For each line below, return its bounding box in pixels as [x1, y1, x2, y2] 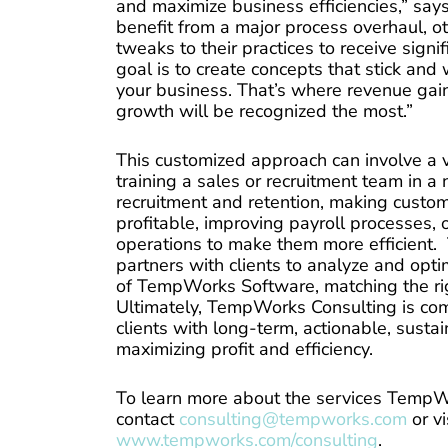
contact [116, 406, 180, 431]
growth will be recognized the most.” [116, 98, 414, 123]
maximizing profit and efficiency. [116, 336, 374, 361]
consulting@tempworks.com [179, 406, 408, 431]
